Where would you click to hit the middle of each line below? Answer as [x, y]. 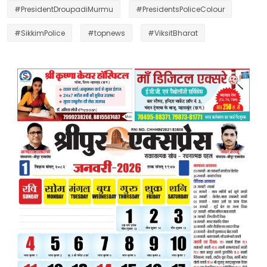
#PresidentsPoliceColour [180, 9]
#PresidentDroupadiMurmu [64, 9]
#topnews [106, 33]
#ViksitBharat [173, 33]
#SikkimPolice [40, 33]
